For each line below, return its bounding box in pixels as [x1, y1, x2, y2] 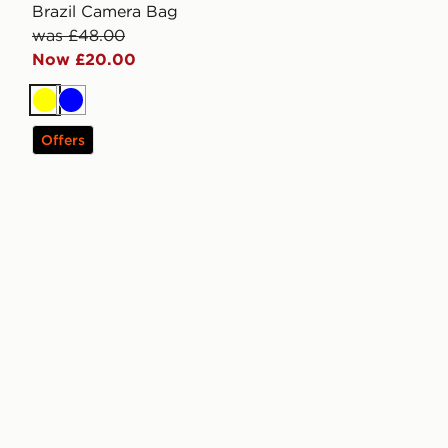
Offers [41, 131, 85, 150]
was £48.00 [32, 25, 125, 46]
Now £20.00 [32, 49, 136, 70]
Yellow [43, 100, 94, 121]
